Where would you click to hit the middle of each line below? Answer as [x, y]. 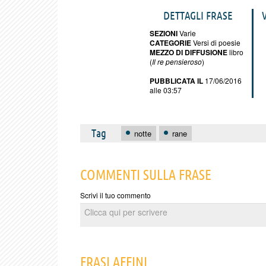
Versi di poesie [216, 42]
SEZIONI [164, 33]
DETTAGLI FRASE [198, 15]
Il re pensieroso [177, 61]
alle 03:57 [166, 90]
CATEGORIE [170, 42]
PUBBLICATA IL [176, 80]
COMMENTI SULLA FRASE [146, 175]
